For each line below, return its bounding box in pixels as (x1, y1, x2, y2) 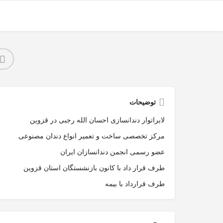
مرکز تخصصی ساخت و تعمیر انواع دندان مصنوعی (18, 132, 165, 140)
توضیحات (129, 98, 156, 106)
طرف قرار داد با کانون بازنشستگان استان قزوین (23, 164, 165, 172)
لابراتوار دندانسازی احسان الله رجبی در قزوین (30, 116, 165, 124)
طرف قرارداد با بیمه (105, 180, 165, 188)
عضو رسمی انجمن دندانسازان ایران (60, 148, 165, 156)
